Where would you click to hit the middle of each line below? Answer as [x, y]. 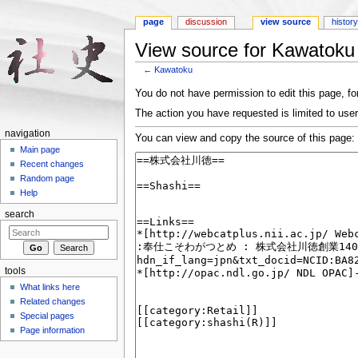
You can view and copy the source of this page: [245, 139]
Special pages [48, 316]
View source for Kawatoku [245, 50]
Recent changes [52, 164]
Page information [53, 330]
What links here [50, 287]
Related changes [53, 302]
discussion [207, 22]
